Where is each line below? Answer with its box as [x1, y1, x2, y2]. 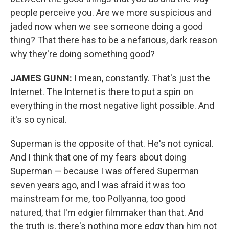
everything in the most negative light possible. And [10, 100, 214, 111]
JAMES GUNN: [10, 73, 72, 83]
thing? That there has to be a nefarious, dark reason [10, 35, 217, 45]
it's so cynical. [10, 114, 67, 125]
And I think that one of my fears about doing [10, 152, 187, 163]
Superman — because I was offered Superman [10, 166, 199, 176]
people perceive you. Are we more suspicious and [10, 7, 212, 18]
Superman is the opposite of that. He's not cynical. [10, 138, 214, 149]
